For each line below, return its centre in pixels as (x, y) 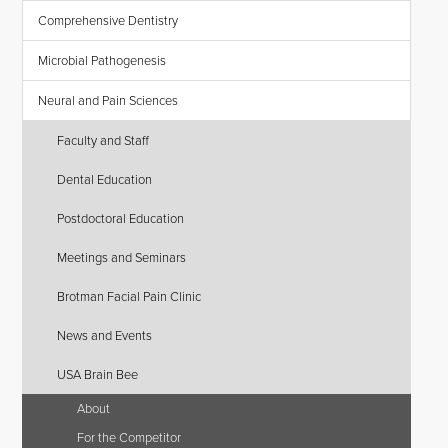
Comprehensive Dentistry (108, 21)
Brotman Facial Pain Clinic (129, 297)
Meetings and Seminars (122, 258)
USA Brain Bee (98, 375)
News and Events (105, 336)
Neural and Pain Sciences (108, 101)
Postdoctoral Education (121, 219)
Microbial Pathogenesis (102, 61)
